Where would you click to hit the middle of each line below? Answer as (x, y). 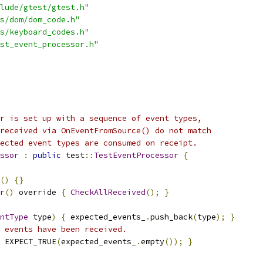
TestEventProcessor (136, 155)
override (38, 192)
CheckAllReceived (108, 192)
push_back (171, 217)
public (47, 155)
